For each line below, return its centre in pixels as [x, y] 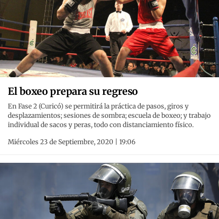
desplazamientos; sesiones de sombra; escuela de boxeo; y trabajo [109, 116]
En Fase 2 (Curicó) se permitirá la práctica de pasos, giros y [98, 107]
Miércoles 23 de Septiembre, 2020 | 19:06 [72, 142]
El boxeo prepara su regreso [73, 91]
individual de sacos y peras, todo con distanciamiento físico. [101, 125]
